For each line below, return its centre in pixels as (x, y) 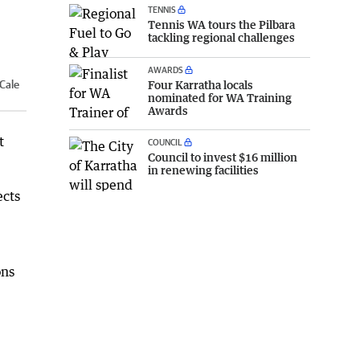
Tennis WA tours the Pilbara (221, 24)
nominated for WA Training (220, 98)
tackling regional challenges (221, 37)
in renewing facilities (203, 170)
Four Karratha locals (200, 85)
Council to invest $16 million (223, 157)
